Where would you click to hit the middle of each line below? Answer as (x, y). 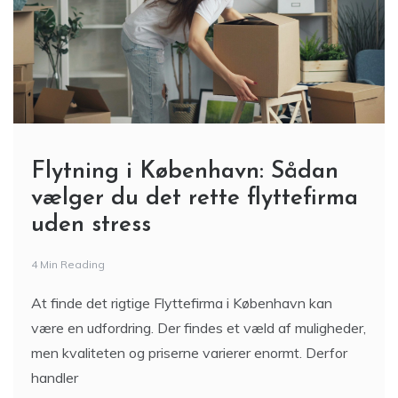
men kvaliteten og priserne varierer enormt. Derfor (189, 353)
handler (55, 378)
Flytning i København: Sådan (185, 172)
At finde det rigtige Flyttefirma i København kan (182, 303)
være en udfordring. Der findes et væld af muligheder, (199, 328)
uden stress (91, 226)
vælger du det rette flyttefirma (195, 199)
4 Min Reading (68, 265)
